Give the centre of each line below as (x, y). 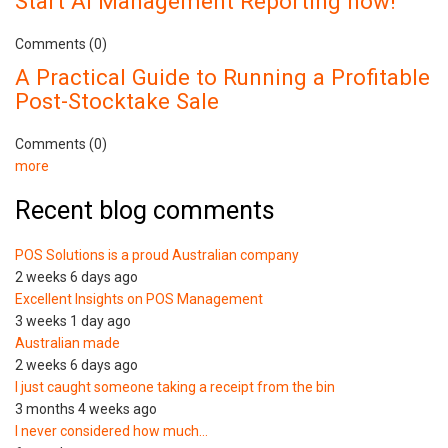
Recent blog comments (145, 211)
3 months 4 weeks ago (86, 409)
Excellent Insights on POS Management (139, 299)
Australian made (67, 343)
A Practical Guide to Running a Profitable (222, 77)
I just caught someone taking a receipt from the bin (175, 387)
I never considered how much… (111, 431)
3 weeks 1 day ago (73, 321)
